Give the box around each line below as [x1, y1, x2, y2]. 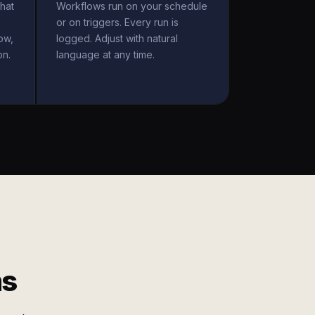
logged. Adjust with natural [56, 32, 178, 44]
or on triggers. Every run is [56, 16, 179, 28]
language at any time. [56, 49, 155, 60]
